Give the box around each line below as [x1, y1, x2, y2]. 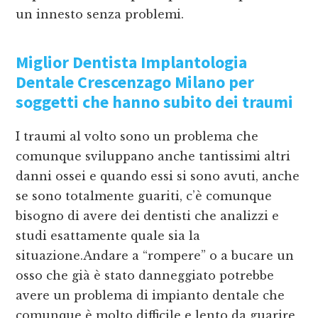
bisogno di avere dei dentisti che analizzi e [16, 209, 280, 224]
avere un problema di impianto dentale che [16, 288, 285, 303]
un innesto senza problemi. [16, 7, 185, 22]
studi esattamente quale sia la [16, 229, 201, 243]
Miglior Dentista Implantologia [16, 51, 248, 74]
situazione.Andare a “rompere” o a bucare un [16, 248, 295, 263]
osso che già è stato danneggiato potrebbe [16, 268, 275, 283]
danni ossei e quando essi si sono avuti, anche [16, 169, 300, 184]
